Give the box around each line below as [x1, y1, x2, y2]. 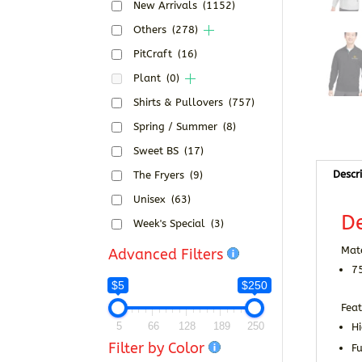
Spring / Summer [133, 120, 221, 133]
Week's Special [133, 217, 209, 229]
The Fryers [133, 169, 188, 181]
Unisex [133, 193, 170, 205]
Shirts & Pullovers [133, 96, 227, 108]
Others [133, 23, 170, 36]
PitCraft [133, 48, 176, 60]
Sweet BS [133, 145, 183, 157]
